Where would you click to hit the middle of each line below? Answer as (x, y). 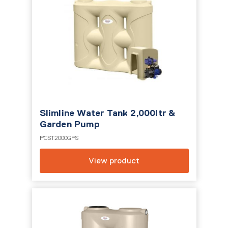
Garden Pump (69, 124)
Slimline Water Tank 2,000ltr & (107, 113)
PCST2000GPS (59, 138)
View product (114, 161)
